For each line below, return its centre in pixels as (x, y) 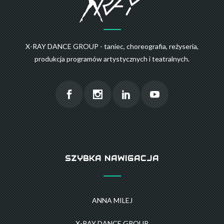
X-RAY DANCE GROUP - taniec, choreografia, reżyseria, (112, 46)
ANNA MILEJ (112, 200)
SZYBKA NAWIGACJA (112, 159)
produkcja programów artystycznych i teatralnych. (112, 59)
